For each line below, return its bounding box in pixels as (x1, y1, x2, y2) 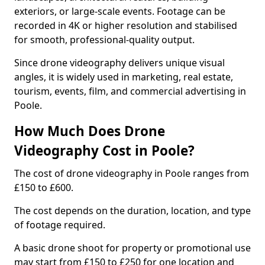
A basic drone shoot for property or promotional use (14, 241, 251, 254)
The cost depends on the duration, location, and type (14, 204, 251, 217)
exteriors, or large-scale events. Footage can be (14, 5, 225, 18)
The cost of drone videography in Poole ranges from (14, 167, 249, 180)
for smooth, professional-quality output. (14, 33, 195, 46)
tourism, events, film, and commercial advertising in (14, 85, 246, 98)
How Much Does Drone (14, 122, 165, 140)
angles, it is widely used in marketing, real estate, (14, 70, 233, 83)
